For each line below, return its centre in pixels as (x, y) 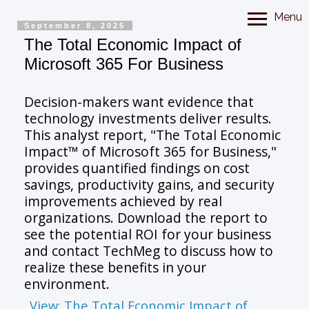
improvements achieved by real (123, 201)
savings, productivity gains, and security (150, 184)
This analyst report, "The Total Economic (153, 134)
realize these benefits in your (116, 267)
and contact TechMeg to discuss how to (149, 250)
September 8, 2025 (75, 26)
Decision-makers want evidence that (139, 101)
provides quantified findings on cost (137, 168)
